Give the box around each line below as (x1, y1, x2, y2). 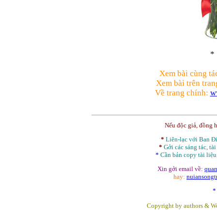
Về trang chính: (155, 88, 208, 97)
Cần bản (160, 151, 184, 158)
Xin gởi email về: (157, 165, 204, 172)
